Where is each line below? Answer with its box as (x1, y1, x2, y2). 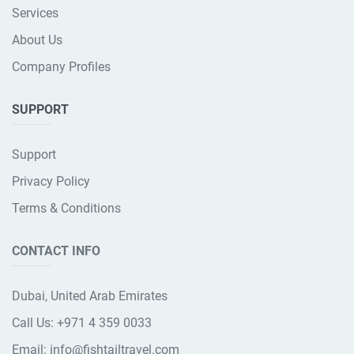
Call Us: (12, 314, 57, 330)
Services (12, 5, 58, 21)
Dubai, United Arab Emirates (12, 288, 168, 303)
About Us (12, 32, 62, 47)
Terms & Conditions (12, 200, 121, 216)
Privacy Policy (12, 173, 90, 189)
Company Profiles (12, 58, 111, 74)
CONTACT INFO (12, 243, 100, 258)
